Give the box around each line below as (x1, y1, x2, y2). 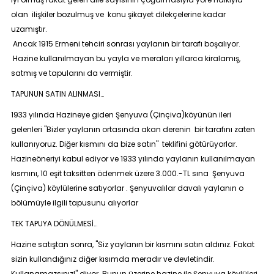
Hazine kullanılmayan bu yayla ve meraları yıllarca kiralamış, (10, 53, 240, 64)
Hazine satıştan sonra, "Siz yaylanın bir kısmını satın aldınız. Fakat (10, 239, 254, 250)
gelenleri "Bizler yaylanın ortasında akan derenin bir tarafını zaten (10, 124, 255, 135)
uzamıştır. (10, 24, 47, 34)
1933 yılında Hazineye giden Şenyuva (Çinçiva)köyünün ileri (10, 109, 231, 120)
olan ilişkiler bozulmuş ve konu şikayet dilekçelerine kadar (10, 9, 226, 20)
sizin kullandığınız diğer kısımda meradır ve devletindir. (10, 254, 215, 264)
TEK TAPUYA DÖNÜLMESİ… (10, 218, 97, 229)
